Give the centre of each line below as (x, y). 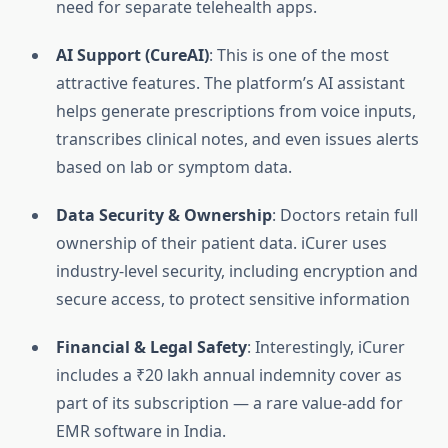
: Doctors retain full (345, 215)
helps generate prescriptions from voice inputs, (236, 111)
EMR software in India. (141, 431)
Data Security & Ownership (164, 215)
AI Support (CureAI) (132, 55)
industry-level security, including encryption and (237, 271)
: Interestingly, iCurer (326, 347)
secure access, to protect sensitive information (233, 299)
